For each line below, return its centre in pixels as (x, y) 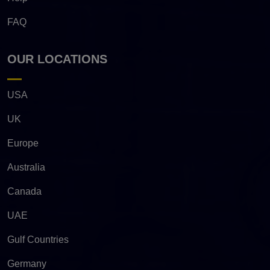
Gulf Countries (38, 239)
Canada (24, 191)
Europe (23, 143)
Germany (27, 263)
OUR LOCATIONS (57, 59)
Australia (26, 167)
